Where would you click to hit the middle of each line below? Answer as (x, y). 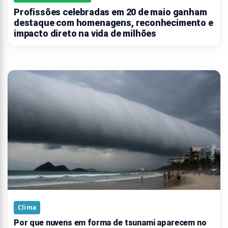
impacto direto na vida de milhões (85, 34)
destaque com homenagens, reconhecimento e (113, 23)
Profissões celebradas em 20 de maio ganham (110, 12)
